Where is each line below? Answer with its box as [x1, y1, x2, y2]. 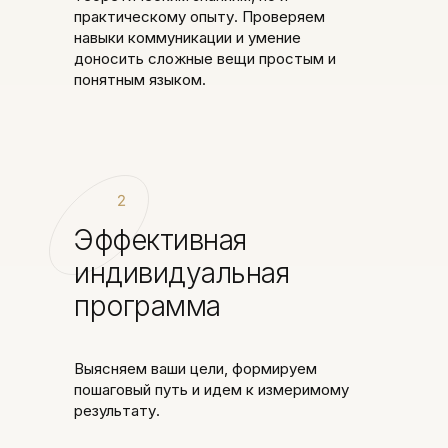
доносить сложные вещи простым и [74, 49, 336, 68]
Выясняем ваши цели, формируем [74, 359, 317, 378]
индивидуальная [74, 256, 289, 290]
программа [74, 289, 221, 323]
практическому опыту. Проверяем [74, 7, 325, 26]
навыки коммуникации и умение [74, 28, 301, 47]
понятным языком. [74, 70, 206, 89]
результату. [74, 401, 160, 420]
